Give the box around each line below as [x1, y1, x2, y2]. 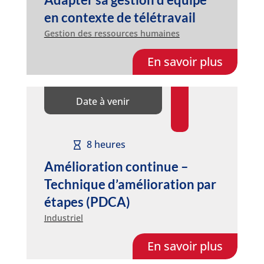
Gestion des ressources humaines [44, 27, 180, 39]
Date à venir [76, 94, 130, 108]
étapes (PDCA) [44, 193, 130, 210]
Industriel [44, 212, 83, 223]
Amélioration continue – [44, 158, 189, 174]
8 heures [86, 138, 126, 151]
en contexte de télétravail [44, 9, 196, 25]
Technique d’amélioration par [44, 176, 216, 192]
